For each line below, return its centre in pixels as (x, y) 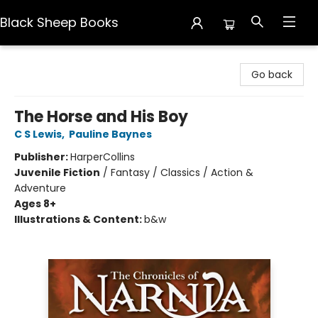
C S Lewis (38, 134)
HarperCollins (103, 157)
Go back (272, 75)
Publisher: (42, 157)
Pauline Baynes (110, 134)
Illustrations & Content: (79, 219)
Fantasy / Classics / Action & (182, 172)
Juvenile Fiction (57, 172)
